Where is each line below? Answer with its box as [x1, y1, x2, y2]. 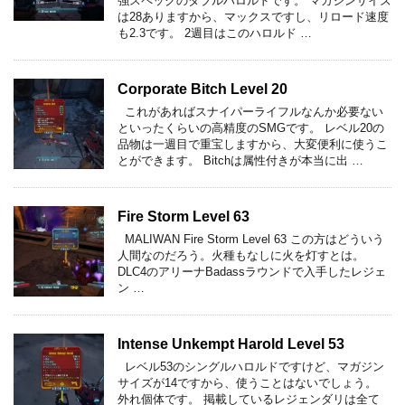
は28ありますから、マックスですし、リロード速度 [118, 9, 389, 24]
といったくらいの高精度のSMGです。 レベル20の [118, 120, 384, 135]
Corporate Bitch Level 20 [118, 80, 287, 97]
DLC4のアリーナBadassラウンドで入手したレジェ [118, 264, 386, 278]
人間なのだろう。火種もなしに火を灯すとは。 [118, 248, 372, 262]
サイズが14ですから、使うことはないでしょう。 [118, 375, 377, 390]
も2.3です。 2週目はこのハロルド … [118, 25, 312, 40]
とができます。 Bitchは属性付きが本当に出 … [118, 153, 363, 167]
